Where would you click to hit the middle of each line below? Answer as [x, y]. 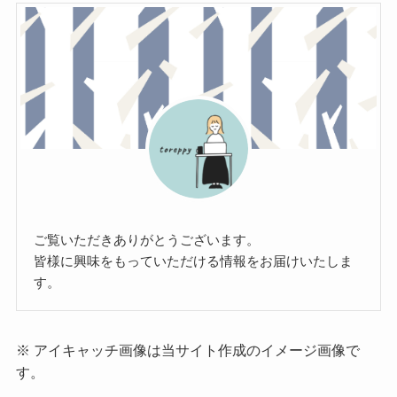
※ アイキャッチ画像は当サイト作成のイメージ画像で [187, 350]
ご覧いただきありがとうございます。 [147, 239]
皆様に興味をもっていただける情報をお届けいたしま [194, 261]
